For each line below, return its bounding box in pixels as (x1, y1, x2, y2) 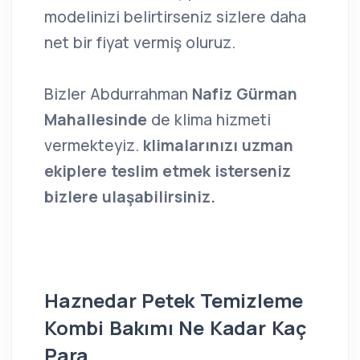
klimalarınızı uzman (143, 135, 293, 157)
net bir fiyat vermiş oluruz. (44, 32, 235, 54)
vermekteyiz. (44, 135, 143, 157)
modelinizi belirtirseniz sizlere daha (44, 6, 306, 28)
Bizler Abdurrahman (44, 84, 188, 105)
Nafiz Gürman (188, 84, 297, 105)
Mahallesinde (44, 109, 147, 131)
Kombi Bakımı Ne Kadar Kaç (44, 314, 306, 342)
